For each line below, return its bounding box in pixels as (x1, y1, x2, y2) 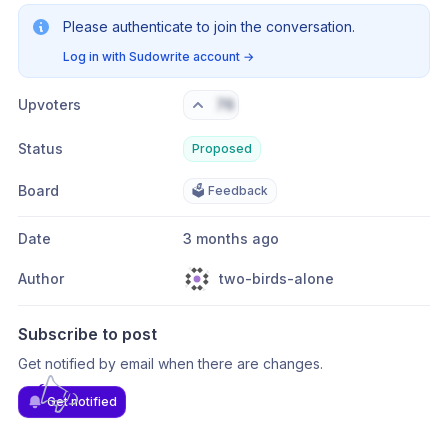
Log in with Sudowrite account (63, 49, 240, 64)
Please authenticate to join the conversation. (63, 18, 355, 35)
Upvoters (18, 96, 81, 113)
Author (18, 270, 64, 287)
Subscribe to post (18, 324, 157, 344)
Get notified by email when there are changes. (18, 355, 323, 372)
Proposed (191, 141, 252, 156)
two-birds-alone (218, 270, 334, 287)
